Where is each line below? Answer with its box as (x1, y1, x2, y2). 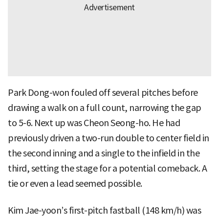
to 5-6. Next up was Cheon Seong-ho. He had (8, 117, 180, 129)
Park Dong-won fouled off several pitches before (8, 87, 198, 99)
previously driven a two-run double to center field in (8, 132, 209, 144)
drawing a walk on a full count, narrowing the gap (8, 102, 201, 114)
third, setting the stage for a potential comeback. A (8, 163, 207, 175)
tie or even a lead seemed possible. (8, 178, 142, 190)
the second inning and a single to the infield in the (8, 148, 199, 159)
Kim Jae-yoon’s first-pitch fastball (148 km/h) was (8, 205, 201, 217)
